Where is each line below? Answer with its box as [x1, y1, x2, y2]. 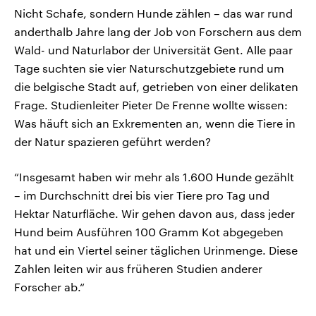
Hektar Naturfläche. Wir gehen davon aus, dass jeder [14, 207, 295, 221]
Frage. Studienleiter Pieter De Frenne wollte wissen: [14, 98, 288, 112]
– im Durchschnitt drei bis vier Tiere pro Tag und [14, 188, 269, 202]
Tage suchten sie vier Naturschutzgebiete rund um [14, 61, 284, 75]
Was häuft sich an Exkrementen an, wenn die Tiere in [14, 116, 296, 130]
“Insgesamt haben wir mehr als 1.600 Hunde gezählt [14, 170, 294, 184]
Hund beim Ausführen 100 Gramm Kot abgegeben [14, 225, 284, 239]
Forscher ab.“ [14, 280, 85, 294]
